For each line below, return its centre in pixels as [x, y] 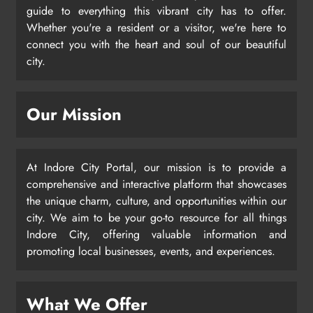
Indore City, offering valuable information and [156, 234]
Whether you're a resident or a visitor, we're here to [156, 27]
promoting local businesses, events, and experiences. [151, 251]
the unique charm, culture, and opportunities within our [156, 201]
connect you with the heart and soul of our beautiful [156, 44]
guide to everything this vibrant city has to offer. [156, 10]
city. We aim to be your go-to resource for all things [156, 217]
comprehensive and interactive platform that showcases [156, 184]
